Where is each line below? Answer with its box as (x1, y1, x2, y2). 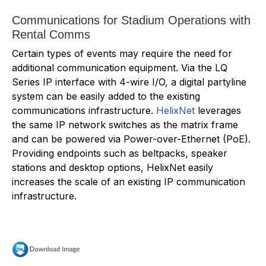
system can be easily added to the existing (12, 90, 200, 102)
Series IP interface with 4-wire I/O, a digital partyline (12, 75, 246, 88)
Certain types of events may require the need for (12, 47, 232, 59)
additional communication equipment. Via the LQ (12, 61, 227, 74)
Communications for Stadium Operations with (12, 13, 251, 27)
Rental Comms (12, 27, 90, 41)
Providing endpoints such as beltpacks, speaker (12, 147, 227, 159)
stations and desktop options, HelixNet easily (12, 161, 213, 173)
